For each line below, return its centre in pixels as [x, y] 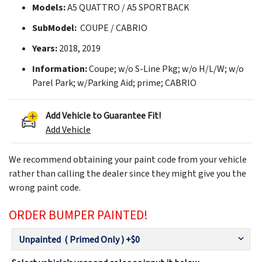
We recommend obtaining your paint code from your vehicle [128, 160]
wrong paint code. [45, 188]
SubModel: [55, 28]
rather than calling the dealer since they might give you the [127, 174]
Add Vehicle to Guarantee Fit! [103, 116]
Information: [61, 69]
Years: [46, 48]
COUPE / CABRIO [113, 28]
